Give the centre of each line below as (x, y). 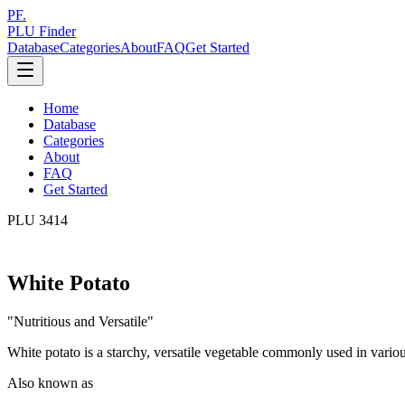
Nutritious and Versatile (80, 321)
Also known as (50, 382)
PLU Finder (42, 31)
